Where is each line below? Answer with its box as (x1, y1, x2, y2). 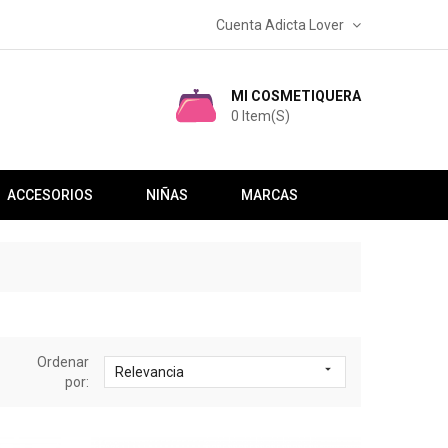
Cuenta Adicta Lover (215, 17, 344, 33)
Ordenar (37, 354, 90, 370)
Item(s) (242, 108, 290, 124)
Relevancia (115, 364, 185, 380)
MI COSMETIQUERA (231, 88, 361, 104)
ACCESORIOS (6, 187, 93, 203)
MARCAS (240, 187, 298, 203)
